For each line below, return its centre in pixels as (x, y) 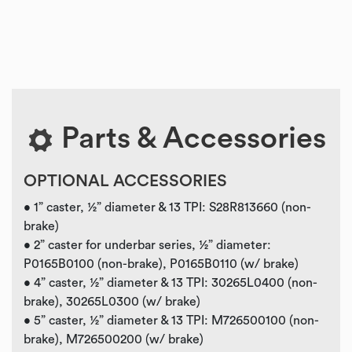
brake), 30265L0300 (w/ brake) (112, 302)
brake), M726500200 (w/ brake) (114, 339)
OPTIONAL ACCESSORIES (125, 181)
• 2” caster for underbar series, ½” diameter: (147, 245)
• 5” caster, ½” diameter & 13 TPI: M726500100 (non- (171, 321)
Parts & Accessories (190, 138)
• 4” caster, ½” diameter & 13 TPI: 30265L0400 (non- (170, 283)
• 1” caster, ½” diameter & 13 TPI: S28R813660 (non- (167, 207)
